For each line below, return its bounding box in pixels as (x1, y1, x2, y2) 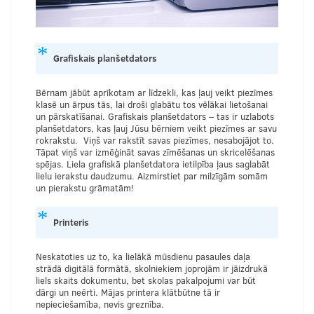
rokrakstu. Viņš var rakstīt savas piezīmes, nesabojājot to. (36, 133, 274, 146)
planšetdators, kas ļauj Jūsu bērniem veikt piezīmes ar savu (36, 121, 277, 135)
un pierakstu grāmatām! (36, 181, 134, 194)
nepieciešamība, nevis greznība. (36, 297, 164, 310)
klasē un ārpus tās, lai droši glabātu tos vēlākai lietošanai (36, 97, 268, 111)
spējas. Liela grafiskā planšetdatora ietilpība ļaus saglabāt (36, 157, 270, 170)
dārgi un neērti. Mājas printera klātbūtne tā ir (36, 285, 220, 299)
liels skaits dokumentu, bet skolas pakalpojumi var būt (36, 273, 256, 287)
